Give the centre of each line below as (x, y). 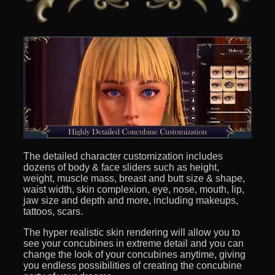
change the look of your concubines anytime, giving (134, 255)
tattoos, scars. (53, 212)
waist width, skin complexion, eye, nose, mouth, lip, (134, 190)
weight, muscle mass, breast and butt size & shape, (134, 179)
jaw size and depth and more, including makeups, (131, 201)
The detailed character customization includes (123, 157)
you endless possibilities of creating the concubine (133, 266)
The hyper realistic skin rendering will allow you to (132, 233)
